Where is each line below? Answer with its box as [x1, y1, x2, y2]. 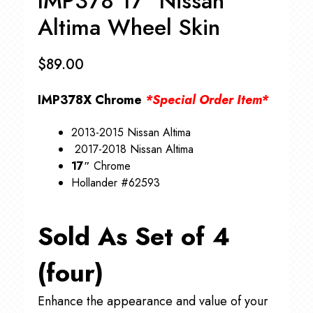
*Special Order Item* [145, 91, 268, 110]
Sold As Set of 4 [37, 218, 230, 256]
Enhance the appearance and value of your [37, 292, 268, 311]
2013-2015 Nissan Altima [71, 124, 191, 141]
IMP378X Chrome [37, 91, 145, 110]
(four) [37, 254, 103, 292]
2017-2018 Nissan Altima [74, 141, 194, 158]
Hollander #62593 [71, 175, 160, 191]
